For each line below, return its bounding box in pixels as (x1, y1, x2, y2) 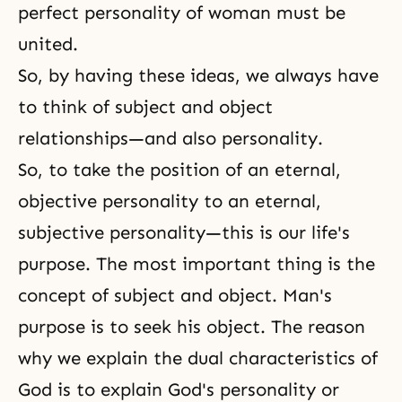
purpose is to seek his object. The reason (18, 316, 365, 337)
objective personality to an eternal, (18, 190, 321, 212)
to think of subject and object (18, 96, 273, 118)
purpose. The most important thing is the (18, 253, 375, 275)
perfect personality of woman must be (18, 2, 345, 23)
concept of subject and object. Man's (18, 284, 332, 306)
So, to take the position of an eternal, (18, 159, 341, 180)
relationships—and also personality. (18, 127, 323, 149)
